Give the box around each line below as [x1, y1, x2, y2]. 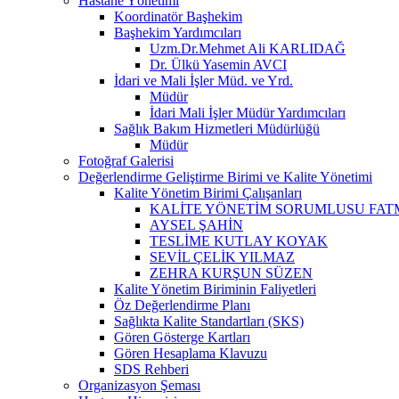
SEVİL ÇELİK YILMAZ [150, 248, 295, 265]
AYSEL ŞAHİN [150, 216, 243, 232]
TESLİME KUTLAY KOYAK [150, 232, 328, 248]
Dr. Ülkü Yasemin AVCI [150, 56, 287, 72]
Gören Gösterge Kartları [114, 329, 250, 345]
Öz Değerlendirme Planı [114, 297, 250, 313]
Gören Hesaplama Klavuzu [114, 345, 267, 361]
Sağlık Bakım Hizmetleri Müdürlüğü [114, 120, 320, 136]
